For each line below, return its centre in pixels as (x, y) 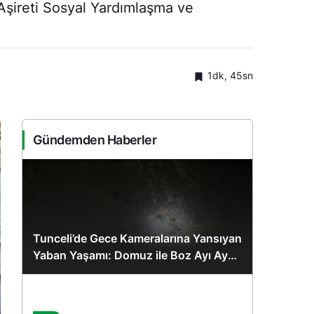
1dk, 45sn (230, 76)
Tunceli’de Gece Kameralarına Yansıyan (137, 239)
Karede (52, 272)
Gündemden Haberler (95, 140)
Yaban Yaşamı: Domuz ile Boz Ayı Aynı (135, 255)
